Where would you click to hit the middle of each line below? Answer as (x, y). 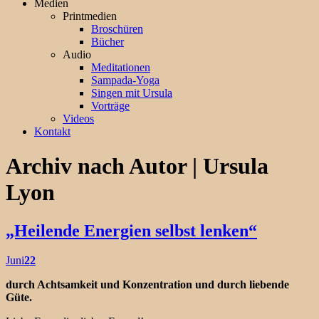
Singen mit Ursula (132, 93)
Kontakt (52, 131)
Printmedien (90, 16)
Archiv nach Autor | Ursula (137, 166)
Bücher (108, 41)
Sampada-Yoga (125, 80)
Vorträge (110, 105)
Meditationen (121, 67)
